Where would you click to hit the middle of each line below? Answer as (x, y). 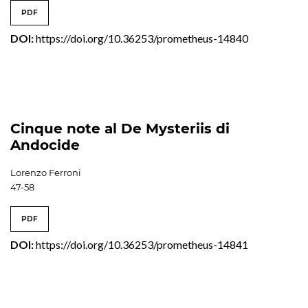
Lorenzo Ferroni (46, 172)
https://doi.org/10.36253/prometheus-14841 (142, 244)
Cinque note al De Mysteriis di (120, 128)
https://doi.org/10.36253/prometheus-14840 (142, 38)
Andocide (45, 145)
